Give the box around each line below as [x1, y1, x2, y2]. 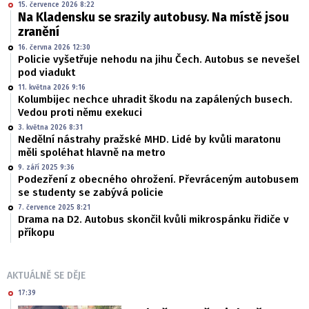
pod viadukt [18, 66, 75, 79]
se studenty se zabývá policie [18, 186, 163, 199]
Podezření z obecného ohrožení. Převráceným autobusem [18, 173, 299, 186]
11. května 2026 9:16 [18, 83, 86, 92]
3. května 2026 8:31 [18, 123, 83, 132]
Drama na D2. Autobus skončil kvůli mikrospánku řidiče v [18, 213, 289, 226]
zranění [18, 24, 59, 40]
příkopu [18, 226, 54, 239]
